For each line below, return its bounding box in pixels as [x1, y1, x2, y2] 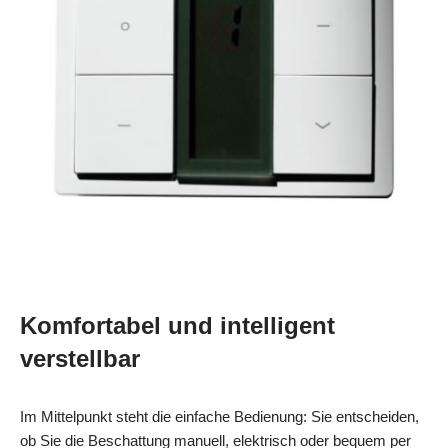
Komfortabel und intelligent [20, 311, 335, 339]
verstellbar [20, 344, 140, 372]
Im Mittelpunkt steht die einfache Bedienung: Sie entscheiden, [20, 407, 419, 425]
